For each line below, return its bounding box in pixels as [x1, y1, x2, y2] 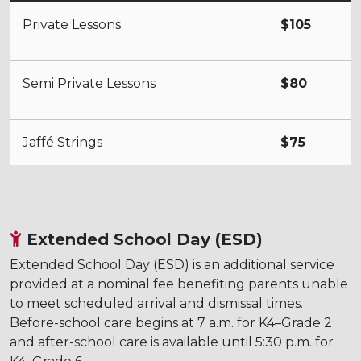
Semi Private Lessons [23, 75, 156, 91]
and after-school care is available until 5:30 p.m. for [10, 334, 334, 350]
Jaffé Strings [23, 134, 102, 150]
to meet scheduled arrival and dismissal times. [10, 295, 303, 311]
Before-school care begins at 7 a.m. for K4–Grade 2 [10, 314, 332, 330]
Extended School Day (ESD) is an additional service [10, 256, 334, 272]
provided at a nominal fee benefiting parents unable [10, 276, 348, 292]
